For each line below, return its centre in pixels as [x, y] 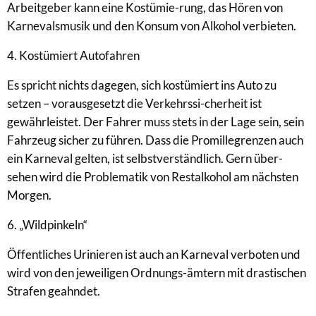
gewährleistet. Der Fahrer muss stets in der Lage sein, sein [156, 122]
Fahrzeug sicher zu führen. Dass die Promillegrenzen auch [155, 140]
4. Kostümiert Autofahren [73, 55]
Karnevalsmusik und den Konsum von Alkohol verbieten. [152, 26]
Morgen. [29, 195]
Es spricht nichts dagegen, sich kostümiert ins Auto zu [142, 85]
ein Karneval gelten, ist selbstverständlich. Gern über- [145, 158]
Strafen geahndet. [54, 291]
